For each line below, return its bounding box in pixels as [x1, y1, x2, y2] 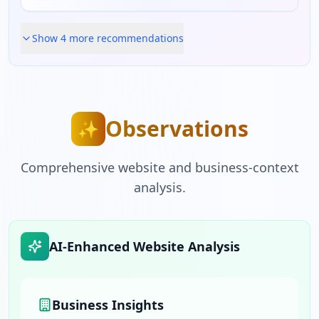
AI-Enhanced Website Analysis [49, 238, 240, 255]
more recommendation [66, 31, 179, 45]
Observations [105, 114, 249, 143]
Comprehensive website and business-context [20, 159, 299, 176]
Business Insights [52, 296, 164, 313]
